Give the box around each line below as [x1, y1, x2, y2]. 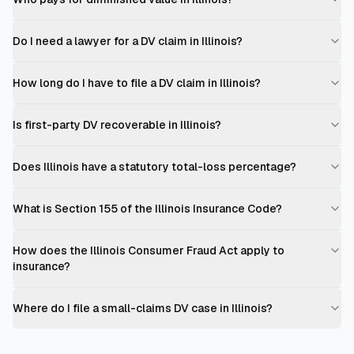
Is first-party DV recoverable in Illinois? [13, 118, 221, 132]
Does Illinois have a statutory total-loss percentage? [13, 160, 296, 174]
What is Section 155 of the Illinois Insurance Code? [13, 201, 282, 216]
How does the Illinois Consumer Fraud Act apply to [13, 243, 284, 258]
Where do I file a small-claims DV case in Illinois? [13, 301, 273, 315]
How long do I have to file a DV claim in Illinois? [13, 76, 261, 90]
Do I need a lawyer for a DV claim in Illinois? [13, 34, 243, 48]
